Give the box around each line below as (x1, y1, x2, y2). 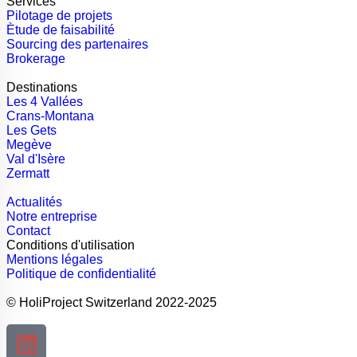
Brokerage (6, 52, 65, 65)
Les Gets (6, 124, 57, 137)
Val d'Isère (6, 152, 65, 166)
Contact (6, 224, 50, 237)
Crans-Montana (6, 109, 94, 123)
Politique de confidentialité (6, 267, 156, 280)
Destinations (6, 80, 77, 94)
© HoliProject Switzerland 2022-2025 (6, 296, 217, 309)
